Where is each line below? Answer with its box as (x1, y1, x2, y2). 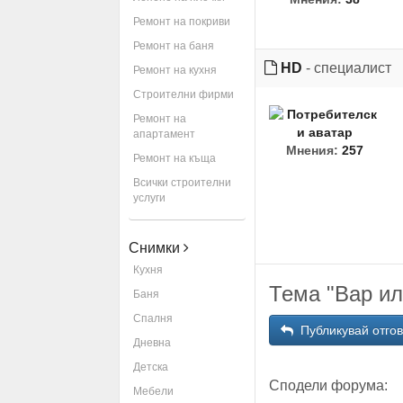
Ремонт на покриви (133, 15, 230, 28)
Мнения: (286, 143, 339, 157)
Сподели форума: (269, 378, 389, 393)
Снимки (129, 240, 184, 255)
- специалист (302, 60, 392, 76)
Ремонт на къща (133, 152, 216, 165)
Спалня (133, 312, 173, 325)
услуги (133, 192, 166, 204)
